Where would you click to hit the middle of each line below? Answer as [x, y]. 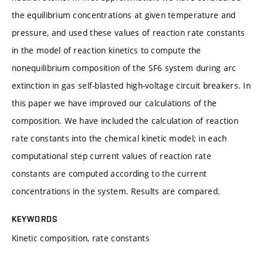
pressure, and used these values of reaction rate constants [129, 32]
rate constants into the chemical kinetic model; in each [119, 138]
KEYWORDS [35, 219]
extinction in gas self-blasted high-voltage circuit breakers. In [131, 85]
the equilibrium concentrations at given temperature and [124, 15]
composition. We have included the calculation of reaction [125, 120]
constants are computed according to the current [109, 173]
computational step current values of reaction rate [112, 156]
